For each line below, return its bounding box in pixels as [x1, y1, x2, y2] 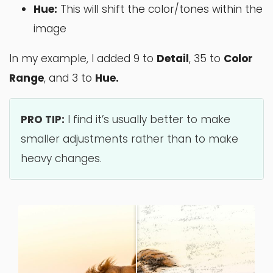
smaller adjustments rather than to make [21, 132, 239, 147]
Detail [157, 51, 189, 66]
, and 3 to [44, 71, 95, 86]
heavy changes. [21, 151, 102, 166]
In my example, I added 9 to [9, 51, 157, 66]
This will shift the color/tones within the [57, 1, 263, 16]
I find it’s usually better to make [65, 112, 231, 127]
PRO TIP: [21, 112, 65, 127]
